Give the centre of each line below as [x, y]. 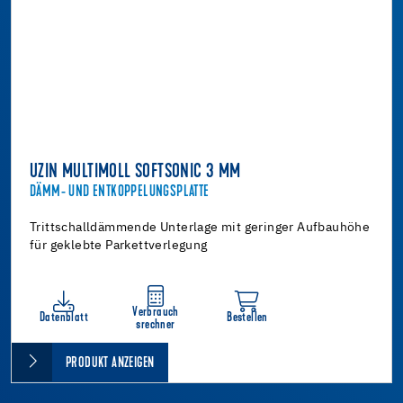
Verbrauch [156, 312]
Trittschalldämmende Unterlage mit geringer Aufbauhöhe [200, 227]
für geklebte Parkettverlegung [119, 245]
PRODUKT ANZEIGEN [110, 363]
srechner [156, 325]
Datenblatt [64, 318]
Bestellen [247, 318]
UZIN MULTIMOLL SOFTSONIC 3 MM [135, 172]
